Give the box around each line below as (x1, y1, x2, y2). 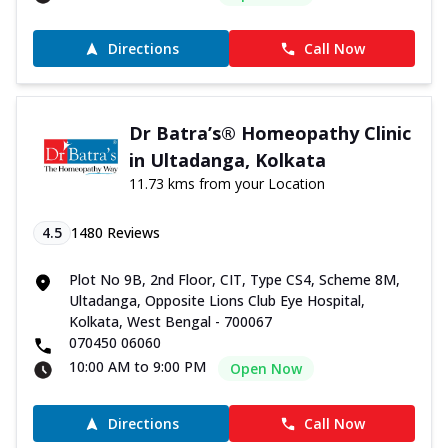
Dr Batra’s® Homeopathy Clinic (128, 121, 411, 146)
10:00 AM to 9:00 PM (69, 357, 206, 377)
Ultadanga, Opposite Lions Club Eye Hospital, (69, 291, 365, 311)
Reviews (103, 223, 160, 243)
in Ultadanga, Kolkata (128, 148, 326, 173)
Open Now (230, 359, 302, 379)
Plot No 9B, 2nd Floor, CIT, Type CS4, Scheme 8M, (69, 270, 400, 290)
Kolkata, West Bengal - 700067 (69, 312, 272, 332)
